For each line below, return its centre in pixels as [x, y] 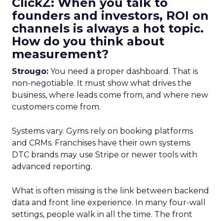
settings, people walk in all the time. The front [102, 214]
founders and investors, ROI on [110, 16]
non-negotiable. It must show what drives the [102, 83]
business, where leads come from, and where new [110, 95]
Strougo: [30, 71]
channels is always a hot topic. [108, 28]
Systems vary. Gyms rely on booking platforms [102, 131]
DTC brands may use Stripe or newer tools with [105, 155]
